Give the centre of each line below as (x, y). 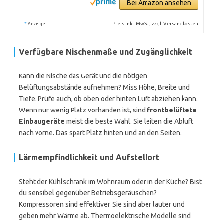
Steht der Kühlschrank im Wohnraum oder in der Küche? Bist (110, 182)
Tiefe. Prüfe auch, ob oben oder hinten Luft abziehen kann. (108, 99)
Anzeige (37, 24)
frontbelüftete (172, 110)
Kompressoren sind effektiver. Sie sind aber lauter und (102, 204)
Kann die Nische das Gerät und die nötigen (83, 76)
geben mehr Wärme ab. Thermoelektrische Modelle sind (105, 216)
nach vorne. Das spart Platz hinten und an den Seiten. (100, 133)
